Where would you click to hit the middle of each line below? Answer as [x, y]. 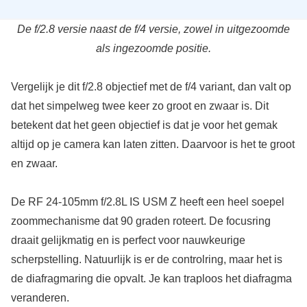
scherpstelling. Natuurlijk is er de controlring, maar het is [146, 259]
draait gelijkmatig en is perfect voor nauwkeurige [128, 240]
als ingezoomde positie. [153, 48]
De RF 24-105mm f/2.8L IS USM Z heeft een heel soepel [147, 202]
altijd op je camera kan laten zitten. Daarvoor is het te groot [152, 144]
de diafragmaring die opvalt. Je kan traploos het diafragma [151, 279]
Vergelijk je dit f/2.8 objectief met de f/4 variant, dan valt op [151, 87]
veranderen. [40, 298]
